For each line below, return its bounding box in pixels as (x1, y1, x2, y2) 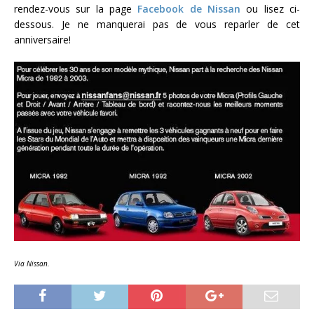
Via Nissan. (14, 259, 50, 269)
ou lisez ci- (240, 2, 301, 16)
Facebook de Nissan (137, 2, 241, 16)
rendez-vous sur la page (14, 2, 138, 16)
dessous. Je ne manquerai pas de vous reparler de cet (14, 18, 300, 32)
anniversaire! (14, 33, 71, 47)
